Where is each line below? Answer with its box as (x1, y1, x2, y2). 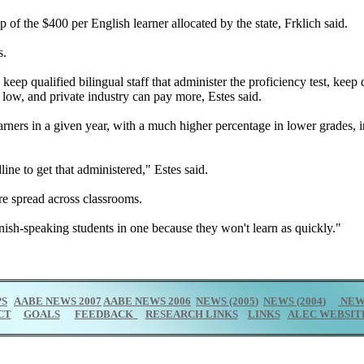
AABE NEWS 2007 (14, 295, 102, 307)
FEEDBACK (74, 308, 133, 320)
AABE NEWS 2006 (103, 295, 191, 307)
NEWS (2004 (263, 295, 323, 307)
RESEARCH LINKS (145, 308, 238, 320)
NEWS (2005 (196, 295, 255, 307)
